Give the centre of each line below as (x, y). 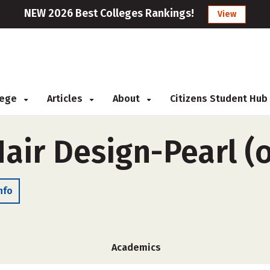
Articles (66, 99)
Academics (136, 247)
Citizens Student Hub (219, 99)
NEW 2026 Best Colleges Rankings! (109, 13)
